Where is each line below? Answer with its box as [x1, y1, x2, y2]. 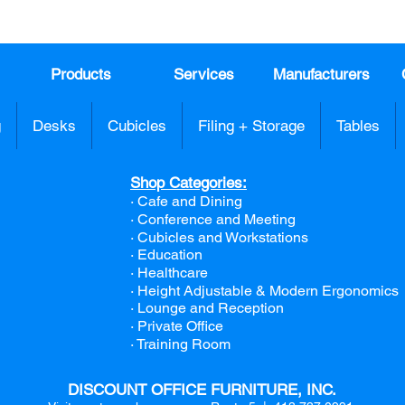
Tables [336, 116, 380, 135]
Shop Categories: [130, 173, 247, 192]
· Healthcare [130, 263, 208, 281]
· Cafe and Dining [130, 192, 242, 210]
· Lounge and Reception [130, 298, 284, 316]
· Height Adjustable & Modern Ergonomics [130, 281, 399, 299]
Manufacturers [273, 64, 370, 83]
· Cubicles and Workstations [130, 228, 308, 246]
